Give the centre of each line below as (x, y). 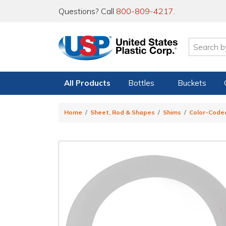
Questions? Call (87, 11)
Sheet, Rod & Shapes (123, 112)
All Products (87, 83)
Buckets (192, 83)
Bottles (142, 83)
